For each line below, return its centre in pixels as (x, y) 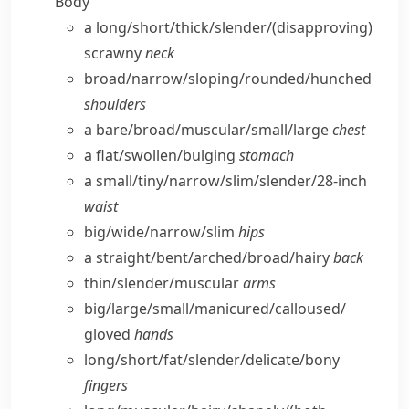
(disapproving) (322, 27)
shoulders (115, 104)
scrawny (115, 53)
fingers (106, 385)
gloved (109, 334)
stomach (267, 155)
